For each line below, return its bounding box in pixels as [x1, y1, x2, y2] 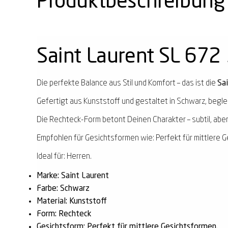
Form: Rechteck [37, 210, 92, 218]
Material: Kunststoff [37, 197, 107, 206]
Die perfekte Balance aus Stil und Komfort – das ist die [37, 79, 217, 88]
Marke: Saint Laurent [37, 172, 109, 180]
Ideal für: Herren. [37, 152, 92, 161]
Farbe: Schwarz [37, 184, 90, 193]
